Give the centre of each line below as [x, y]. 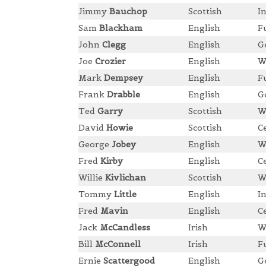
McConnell [118, 244]
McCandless [125, 228]
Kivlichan [126, 178]
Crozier [110, 61]
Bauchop [128, 12]
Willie [92, 178]
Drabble [123, 95]
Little [125, 194]
